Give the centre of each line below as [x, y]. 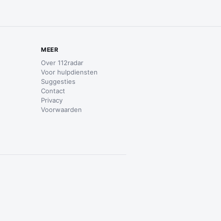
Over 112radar [62, 63]
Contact [53, 91]
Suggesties [58, 81]
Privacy [52, 100]
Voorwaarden [62, 110]
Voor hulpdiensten [70, 72]
